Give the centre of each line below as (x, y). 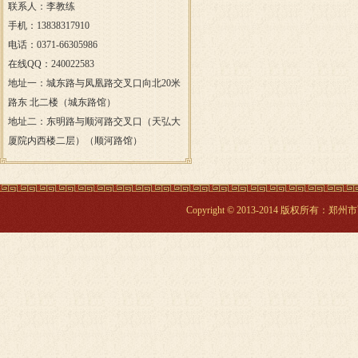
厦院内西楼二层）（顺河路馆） (75, 141)
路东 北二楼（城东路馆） (62, 102)
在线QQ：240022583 (51, 64)
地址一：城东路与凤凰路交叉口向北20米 (94, 83)
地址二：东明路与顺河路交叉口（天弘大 (94, 121)
